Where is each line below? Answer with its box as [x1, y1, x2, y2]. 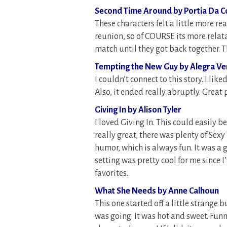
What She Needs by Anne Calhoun [95, 186, 219, 196]
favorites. [95, 169, 128, 178]
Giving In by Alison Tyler [95, 105, 181, 115]
